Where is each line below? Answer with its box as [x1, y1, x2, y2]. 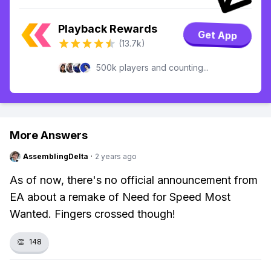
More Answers [10, 129, 88, 142]
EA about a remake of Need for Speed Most [10, 191, 230, 203]
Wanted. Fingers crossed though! [10, 207, 175, 220]
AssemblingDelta [23, 152, 88, 161]
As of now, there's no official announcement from [10, 174, 258, 186]
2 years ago [95, 152, 137, 161]
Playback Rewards [58, 22, 157, 35]
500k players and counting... [96, 62, 209, 73]
